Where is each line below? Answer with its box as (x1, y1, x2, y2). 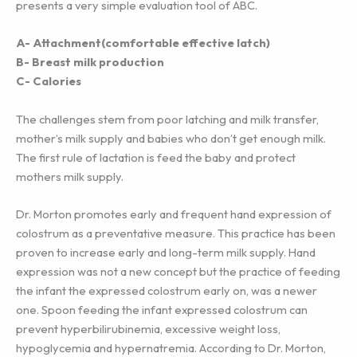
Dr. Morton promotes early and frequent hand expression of (16, 206, 331, 222)
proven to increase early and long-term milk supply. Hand (16, 245, 316, 261)
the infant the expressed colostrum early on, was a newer (16, 283, 317, 299)
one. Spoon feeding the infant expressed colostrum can (16, 302, 308, 318)
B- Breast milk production (16, 54, 164, 70)
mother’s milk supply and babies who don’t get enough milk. (16, 130, 326, 146)
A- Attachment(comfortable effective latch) (16, 35, 270, 51)
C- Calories (16, 73, 81, 89)
